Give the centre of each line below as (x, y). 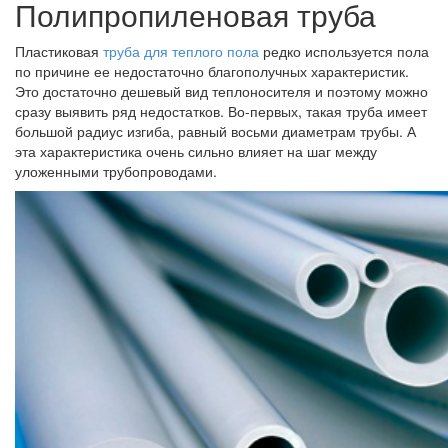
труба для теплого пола (181, 51)
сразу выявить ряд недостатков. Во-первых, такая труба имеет (221, 111)
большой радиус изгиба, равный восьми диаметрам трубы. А (215, 131)
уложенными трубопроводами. (116, 171)
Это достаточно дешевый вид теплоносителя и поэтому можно (221, 91)
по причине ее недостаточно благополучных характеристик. (212, 71)
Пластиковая (59, 51)
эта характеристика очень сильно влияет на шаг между (196, 151)
